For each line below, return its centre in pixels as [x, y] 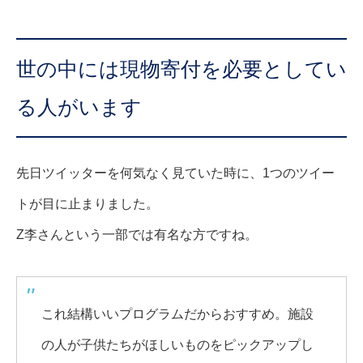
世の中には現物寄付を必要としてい [181, 68]
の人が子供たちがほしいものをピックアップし [177, 345]
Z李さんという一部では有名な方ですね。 [137, 235]
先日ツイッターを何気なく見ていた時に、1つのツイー [175, 173]
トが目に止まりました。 [88, 204]
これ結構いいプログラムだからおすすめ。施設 [177, 314]
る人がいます [79, 107]
